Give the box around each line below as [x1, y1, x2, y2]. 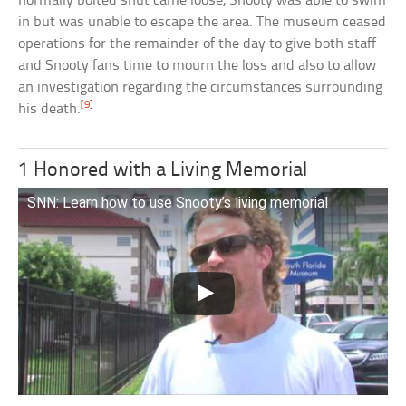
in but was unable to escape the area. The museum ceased [18, 14, 387, 30]
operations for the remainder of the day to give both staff [18, 35, 377, 52]
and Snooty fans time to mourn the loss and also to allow [18, 57, 377, 73]
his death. [18, 101, 82, 117]
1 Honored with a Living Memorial [18, 159, 308, 181]
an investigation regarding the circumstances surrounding [18, 79, 383, 95]
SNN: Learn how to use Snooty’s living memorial [27, 193, 329, 211]
